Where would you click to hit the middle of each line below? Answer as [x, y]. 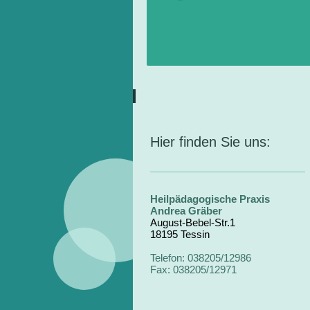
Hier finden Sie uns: [210, 142]
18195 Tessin [180, 234]
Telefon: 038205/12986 [201, 257]
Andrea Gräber [186, 210]
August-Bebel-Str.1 [193, 222]
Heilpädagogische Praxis [210, 199]
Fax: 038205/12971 [193, 269]
